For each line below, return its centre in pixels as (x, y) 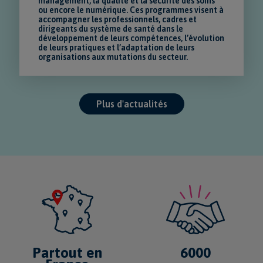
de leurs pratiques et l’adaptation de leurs (117, 47)
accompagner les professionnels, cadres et (118, 19)
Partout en (68, 252)
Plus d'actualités (131, 104)
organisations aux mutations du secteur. (113, 57)
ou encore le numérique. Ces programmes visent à (131, 10)
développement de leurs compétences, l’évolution (131, 38)
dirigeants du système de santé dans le (111, 28)
